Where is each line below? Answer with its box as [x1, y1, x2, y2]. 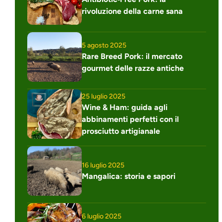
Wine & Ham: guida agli [82, 102, 167, 112]
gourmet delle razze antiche [82, 63, 184, 73]
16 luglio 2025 [82, 161, 124, 169]
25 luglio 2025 [82, 92, 125, 101]
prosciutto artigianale [82, 126, 160, 136]
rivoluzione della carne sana [82, 6, 183, 16]
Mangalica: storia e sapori [82, 171, 175, 181]
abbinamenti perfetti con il [82, 114, 179, 124]
